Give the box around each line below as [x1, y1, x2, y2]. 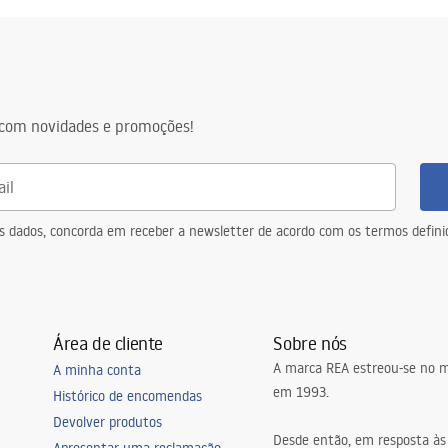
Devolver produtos [52, 413, 162, 431]
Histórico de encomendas [52, 387, 202, 405]
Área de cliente [52, 331, 163, 355]
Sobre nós [273, 331, 347, 355]
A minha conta [52, 361, 141, 379]
